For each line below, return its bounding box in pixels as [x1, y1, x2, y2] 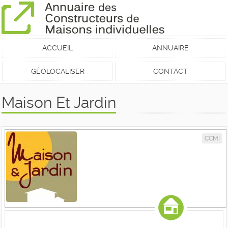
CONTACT [153, 67, 188, 75]
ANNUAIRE [152, 44, 189, 52]
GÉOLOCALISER [31, 67, 84, 75]
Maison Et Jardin [2, 94, 116, 111]
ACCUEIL [42, 44, 73, 52]
